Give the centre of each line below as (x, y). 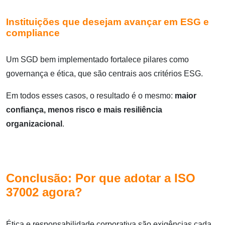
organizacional (34, 124)
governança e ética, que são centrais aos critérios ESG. (104, 73)
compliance (33, 33)
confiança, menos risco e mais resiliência (84, 109)
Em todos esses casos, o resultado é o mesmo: (90, 95)
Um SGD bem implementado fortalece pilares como (97, 59)
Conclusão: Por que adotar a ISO (101, 178)
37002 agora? (44, 192)
